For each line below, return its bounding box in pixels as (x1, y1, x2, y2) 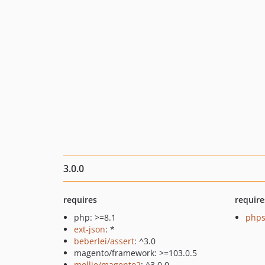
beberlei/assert (74, 235, 134, 247)
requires (63, 194, 97, 205)
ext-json (74, 224, 105, 235)
